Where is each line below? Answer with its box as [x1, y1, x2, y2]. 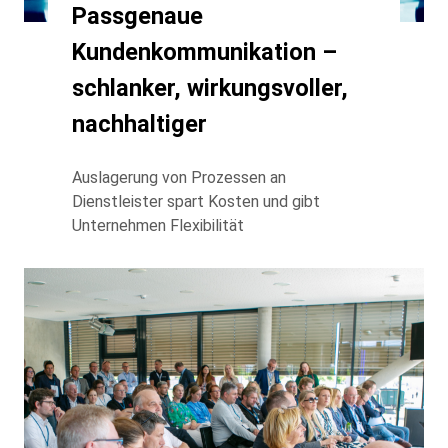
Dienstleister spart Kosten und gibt [72, 191, 320, 211]
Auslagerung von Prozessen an [72, 167, 286, 187]
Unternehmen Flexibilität [72, 215, 244, 235]
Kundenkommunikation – [72, 37, 337, 66]
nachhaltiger [72, 109, 207, 138]
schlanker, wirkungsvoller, [72, 73, 348, 102]
